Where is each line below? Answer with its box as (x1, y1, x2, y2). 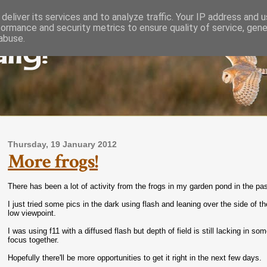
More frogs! (8, 149, 98, 174)
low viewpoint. (8, 209, 57, 218)
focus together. (8, 235, 60, 244)
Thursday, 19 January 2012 (8, 140, 117, 149)
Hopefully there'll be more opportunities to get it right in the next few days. (8, 253, 262, 262)
